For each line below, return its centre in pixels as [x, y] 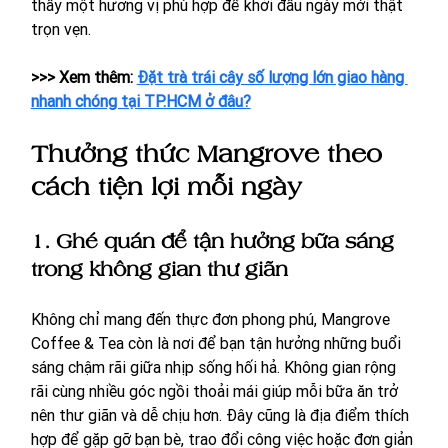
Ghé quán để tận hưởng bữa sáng [227, 240]
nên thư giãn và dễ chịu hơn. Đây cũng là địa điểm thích [221, 414]
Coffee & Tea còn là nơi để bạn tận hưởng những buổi [217, 342]
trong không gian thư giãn [159, 268]
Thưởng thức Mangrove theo [210, 152]
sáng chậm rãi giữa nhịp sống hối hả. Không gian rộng [215, 366]
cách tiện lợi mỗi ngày [166, 185]
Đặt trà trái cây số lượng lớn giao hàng [272, 76]
